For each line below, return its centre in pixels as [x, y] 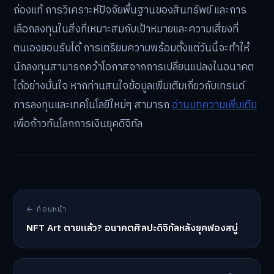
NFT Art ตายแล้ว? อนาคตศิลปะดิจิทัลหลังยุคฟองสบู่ [132, 229]
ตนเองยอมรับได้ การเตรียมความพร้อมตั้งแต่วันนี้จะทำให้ [131, 49]
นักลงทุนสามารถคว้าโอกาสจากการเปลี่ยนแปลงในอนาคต [134, 68]
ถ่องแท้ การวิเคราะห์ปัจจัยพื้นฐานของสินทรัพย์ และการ [130, 11]
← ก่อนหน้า [47, 210]
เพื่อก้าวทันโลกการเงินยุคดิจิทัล [78, 124]
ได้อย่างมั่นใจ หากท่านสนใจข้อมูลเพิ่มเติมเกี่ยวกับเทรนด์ [129, 87]
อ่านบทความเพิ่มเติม [214, 106]
